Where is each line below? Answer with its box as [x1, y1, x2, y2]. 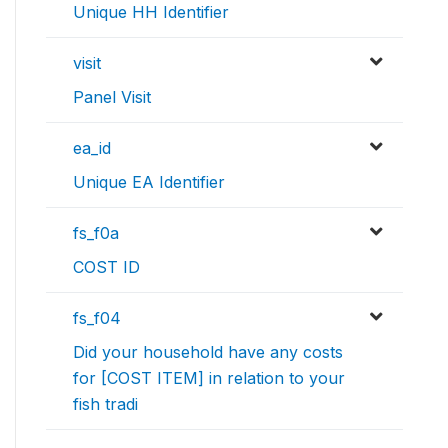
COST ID [73, 257, 140, 278]
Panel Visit [73, 87, 151, 108]
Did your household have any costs [73, 342, 343, 363]
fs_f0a [73, 223, 119, 244]
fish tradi [73, 394, 138, 415]
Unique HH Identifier [73, 2, 229, 23]
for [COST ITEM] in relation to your [73, 368, 345, 389]
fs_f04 [73, 308, 121, 329]
